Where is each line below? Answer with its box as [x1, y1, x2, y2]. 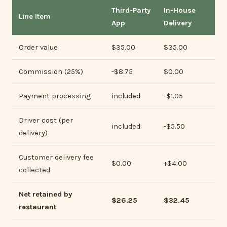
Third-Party [111, 6, 150, 15]
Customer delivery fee [18, 153, 94, 162]
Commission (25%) [18, 67, 83, 77]
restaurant [18, 203, 56, 212]
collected [18, 166, 50, 175]
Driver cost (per [18, 116, 73, 125]
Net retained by [18, 190, 72, 199]
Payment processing [18, 92, 91, 101]
